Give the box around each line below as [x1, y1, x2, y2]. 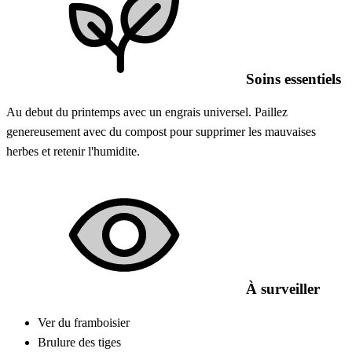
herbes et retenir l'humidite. [6, 145, 140, 159]
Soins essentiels [242, 70, 341, 87]
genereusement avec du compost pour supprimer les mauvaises [6, 125, 316, 139]
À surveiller [242, 280, 320, 297]
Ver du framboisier [38, 315, 130, 329]
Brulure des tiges [38, 335, 121, 349]
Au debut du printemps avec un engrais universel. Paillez [6, 105, 288, 119]
